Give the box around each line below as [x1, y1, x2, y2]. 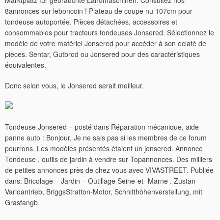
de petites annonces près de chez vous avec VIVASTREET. [5, 165, 189, 175]
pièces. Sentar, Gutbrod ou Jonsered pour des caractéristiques [5, 49, 200, 59]
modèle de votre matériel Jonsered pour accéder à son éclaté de [5, 38, 206, 48]
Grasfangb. [5, 197, 40, 207]
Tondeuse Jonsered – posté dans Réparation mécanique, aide [5, 122, 199, 132]
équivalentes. [5, 60, 46, 70]
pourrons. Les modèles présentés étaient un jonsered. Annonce [5, 143, 203, 153]
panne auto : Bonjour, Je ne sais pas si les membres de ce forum [5, 133, 207, 142]
